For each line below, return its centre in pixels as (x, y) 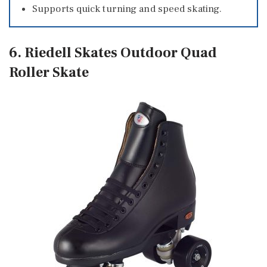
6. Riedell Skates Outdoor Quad (113, 52)
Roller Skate (49, 72)
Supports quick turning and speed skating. (127, 9)
